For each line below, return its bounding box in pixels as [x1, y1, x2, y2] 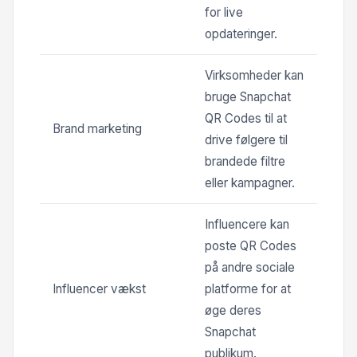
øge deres [205, 302, 261, 318]
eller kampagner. [205, 175, 295, 190]
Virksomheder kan [205, 67, 304, 83]
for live [205, 4, 243, 20]
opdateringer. [205, 25, 277, 41]
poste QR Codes [205, 237, 296, 253]
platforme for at [205, 280, 291, 296]
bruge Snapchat [205, 88, 291, 104]
